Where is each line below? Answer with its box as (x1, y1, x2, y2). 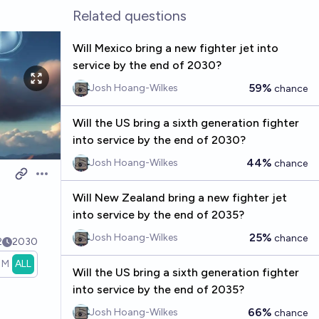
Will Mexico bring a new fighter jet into (72, 41, 278, 55)
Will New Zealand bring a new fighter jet (72, 191, 287, 204)
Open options (33, 174, 105, 188)
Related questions (72, 7, 187, 24)
